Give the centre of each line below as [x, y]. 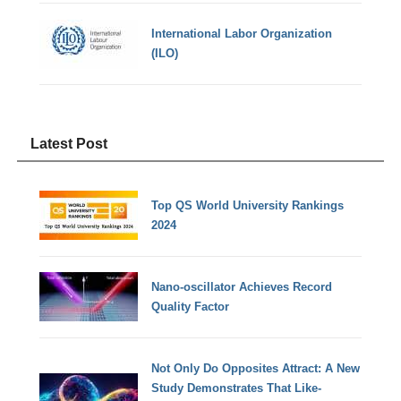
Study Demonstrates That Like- [237, 388]
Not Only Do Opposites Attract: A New [256, 368]
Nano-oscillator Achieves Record [242, 286]
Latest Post [69, 143]
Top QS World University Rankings [248, 205]
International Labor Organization [242, 34]
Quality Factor [191, 306]
